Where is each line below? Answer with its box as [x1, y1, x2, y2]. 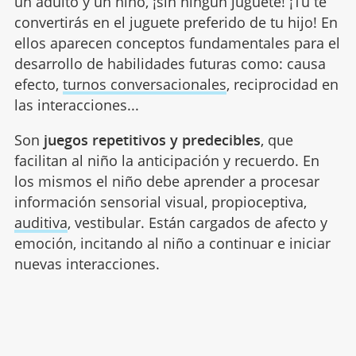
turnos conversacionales [62, 75, 226, 94]
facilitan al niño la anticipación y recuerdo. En [14, 151, 319, 170]
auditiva [14, 213, 68, 232]
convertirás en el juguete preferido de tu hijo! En [14, 13, 338, 32]
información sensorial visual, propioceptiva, [14, 192, 307, 211]
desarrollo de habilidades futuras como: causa [14, 54, 326, 73]
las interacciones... [14, 95, 139, 114]
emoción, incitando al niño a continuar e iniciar [14, 234, 331, 253]
